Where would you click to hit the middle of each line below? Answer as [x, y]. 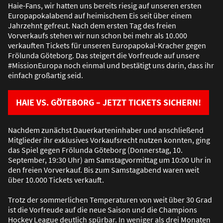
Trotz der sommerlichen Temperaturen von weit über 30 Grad [110, 200]
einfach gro [27, 75]
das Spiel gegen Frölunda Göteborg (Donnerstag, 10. [95, 150]
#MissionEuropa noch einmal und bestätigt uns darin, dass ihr [111, 65]
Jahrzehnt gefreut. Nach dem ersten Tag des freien [92, 26]
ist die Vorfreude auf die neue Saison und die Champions [103, 210]
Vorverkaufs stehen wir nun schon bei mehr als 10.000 [98, 36]
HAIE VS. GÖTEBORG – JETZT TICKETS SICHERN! [109, 103]
